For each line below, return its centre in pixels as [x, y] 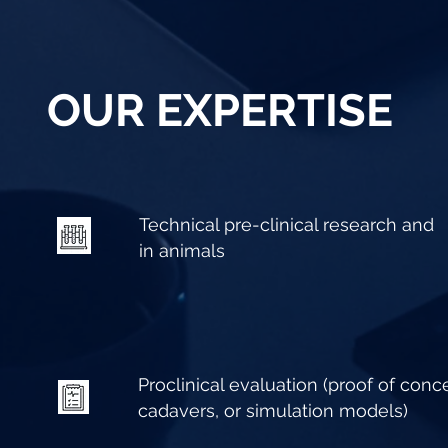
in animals [182, 250]
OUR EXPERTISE [220, 110]
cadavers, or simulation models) [273, 410]
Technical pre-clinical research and [286, 224]
